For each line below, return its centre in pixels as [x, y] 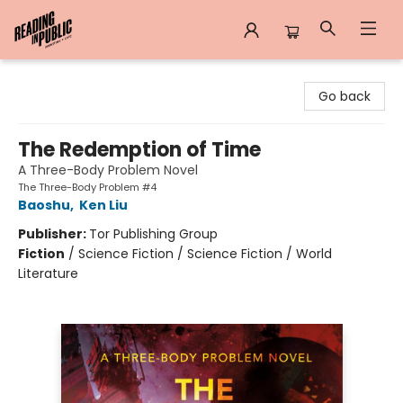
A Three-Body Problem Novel [108, 170]
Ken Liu [103, 205]
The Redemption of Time [139, 150]
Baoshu [44, 205]
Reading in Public [66, 76]
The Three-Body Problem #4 [87, 187]
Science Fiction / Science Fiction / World [205, 254]
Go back [345, 96]
